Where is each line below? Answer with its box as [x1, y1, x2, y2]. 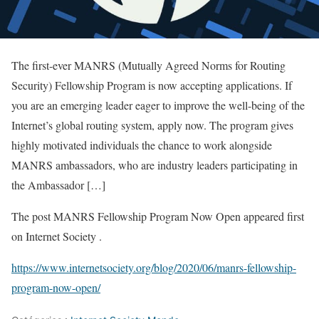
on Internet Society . [11, 228, 102, 244]
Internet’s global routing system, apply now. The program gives [11, 117, 293, 132]
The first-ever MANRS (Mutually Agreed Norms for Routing [11, 57, 286, 73]
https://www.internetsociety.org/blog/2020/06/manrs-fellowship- [11, 259, 296, 275]
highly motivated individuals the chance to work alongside [11, 137, 272, 152]
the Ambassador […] [11, 177, 105, 192]
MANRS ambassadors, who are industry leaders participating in [11, 157, 298, 172]
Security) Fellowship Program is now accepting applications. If [11, 77, 292, 93]
